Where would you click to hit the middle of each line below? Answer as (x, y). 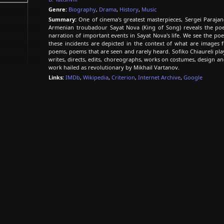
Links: (56, 77)
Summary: (62, 19)
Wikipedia (96, 77)
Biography (82, 9)
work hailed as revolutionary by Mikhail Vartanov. (114, 67)
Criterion (123, 77)
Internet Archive (159, 77)
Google (193, 77)
